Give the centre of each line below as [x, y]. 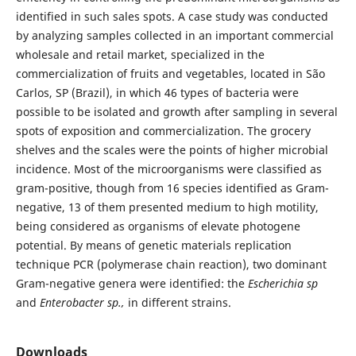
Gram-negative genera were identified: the [132, 283]
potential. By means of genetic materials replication [153, 245]
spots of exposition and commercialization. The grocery [163, 130]
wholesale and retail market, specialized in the [140, 54]
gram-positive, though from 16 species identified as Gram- [172, 188]
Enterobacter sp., [83, 302]
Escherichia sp [282, 283]
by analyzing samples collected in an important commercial [174, 35]
